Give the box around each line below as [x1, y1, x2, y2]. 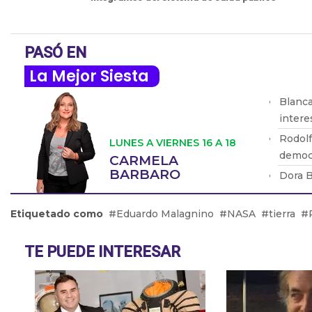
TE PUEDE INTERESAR [24, 242, 180, 260]
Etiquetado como [10, 207, 103, 220]
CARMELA [109, 152, 178, 169]
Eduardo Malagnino [116, 207, 214, 220]
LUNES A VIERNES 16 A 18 [109, 136, 236, 149]
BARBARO [109, 166, 180, 182]
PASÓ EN [24, 43, 86, 61]
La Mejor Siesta [29, 65, 149, 87]
